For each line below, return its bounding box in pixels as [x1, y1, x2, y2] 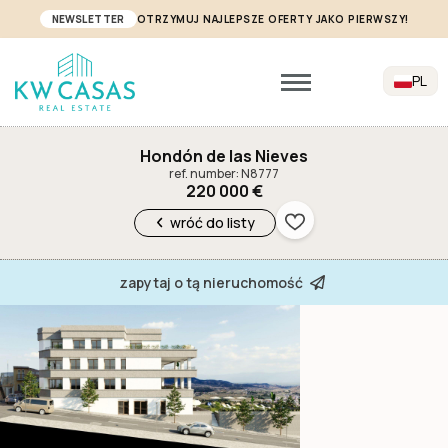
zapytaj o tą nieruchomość [119, 272, 303, 292]
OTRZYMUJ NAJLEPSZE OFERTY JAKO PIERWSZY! [136, 12, 409, 26]
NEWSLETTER [51, 12, 125, 26]
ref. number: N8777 [169, 165, 279, 183]
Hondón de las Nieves [140, 145, 308, 168]
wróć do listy [170, 212, 256, 232]
